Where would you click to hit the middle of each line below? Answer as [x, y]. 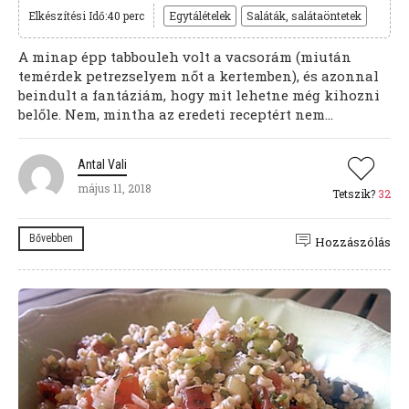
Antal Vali [102, 164]
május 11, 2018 [115, 188]
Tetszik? [355, 193]
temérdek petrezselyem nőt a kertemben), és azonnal [199, 75]
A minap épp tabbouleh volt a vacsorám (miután [185, 56]
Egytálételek [200, 15]
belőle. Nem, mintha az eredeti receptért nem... [176, 114]
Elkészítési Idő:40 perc [86, 15]
